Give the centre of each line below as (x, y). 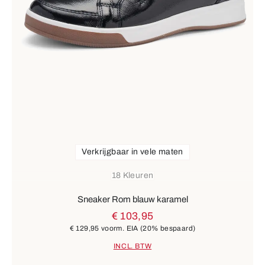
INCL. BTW (132, 246)
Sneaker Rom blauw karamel (132, 200)
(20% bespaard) (168, 229)
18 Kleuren (132, 176)
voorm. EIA (120, 229)
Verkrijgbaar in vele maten (132, 152)
